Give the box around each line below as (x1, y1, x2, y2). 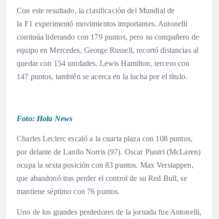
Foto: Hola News (17, 114, 73, 123)
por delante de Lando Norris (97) (17, 148, 121, 156)
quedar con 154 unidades (17, 59, 96, 68)
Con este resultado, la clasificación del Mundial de (17, 6, 175, 15)
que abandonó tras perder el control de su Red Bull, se (17, 174, 187, 183)
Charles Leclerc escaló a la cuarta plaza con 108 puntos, (17, 134, 193, 143)
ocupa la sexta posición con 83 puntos (17, 161, 136, 170)
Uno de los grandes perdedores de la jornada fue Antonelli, (17, 207, 202, 216)
